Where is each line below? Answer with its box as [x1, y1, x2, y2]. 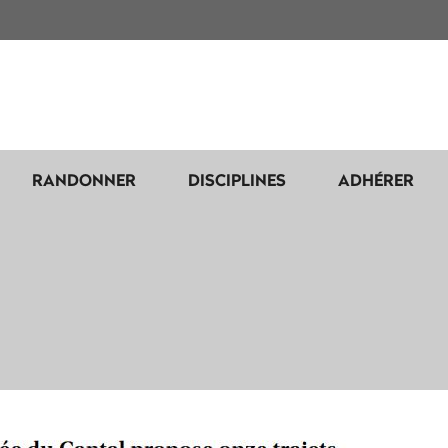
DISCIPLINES [188, 168, 286, 191]
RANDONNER [32, 168, 136, 191]
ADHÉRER [338, 168, 414, 191]
